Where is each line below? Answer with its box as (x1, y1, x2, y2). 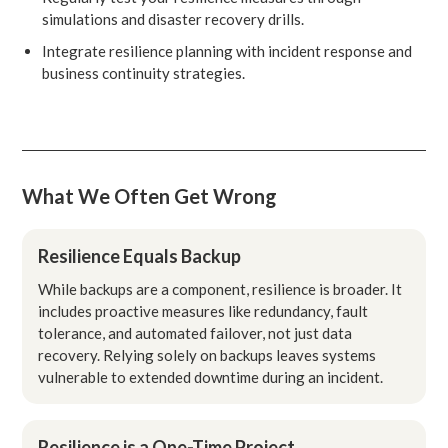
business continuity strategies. (42, 63, 246, 82)
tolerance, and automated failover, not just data (38, 323, 353, 342)
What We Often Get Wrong (22, 183, 278, 208)
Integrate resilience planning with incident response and (42, 41, 413, 60)
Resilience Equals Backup (38, 244, 242, 267)
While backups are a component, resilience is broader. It (38, 279, 403, 298)
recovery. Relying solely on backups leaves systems (38, 345, 377, 364)
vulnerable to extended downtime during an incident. (38, 367, 384, 386)
